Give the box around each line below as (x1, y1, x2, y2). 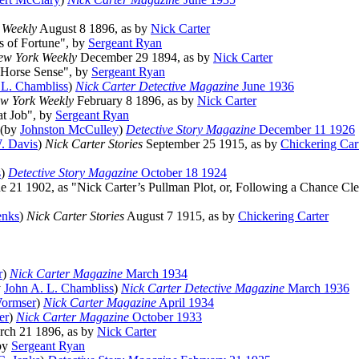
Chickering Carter (238, 209, 329, 224)
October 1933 (129, 310, 202, 325)
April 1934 (156, 296, 214, 310)
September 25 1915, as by (143, 137, 280, 151)
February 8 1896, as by (74, 94, 197, 108)
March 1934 (123, 267, 188, 281)
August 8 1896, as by (37, 22, 151, 36)
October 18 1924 (138, 166, 227, 180)
